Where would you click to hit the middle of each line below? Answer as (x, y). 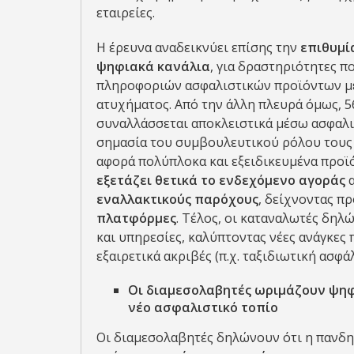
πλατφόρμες (136, 218)
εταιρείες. (126, 13)
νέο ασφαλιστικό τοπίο (203, 307)
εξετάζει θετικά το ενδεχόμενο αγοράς (222, 180)
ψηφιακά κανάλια (153, 66)
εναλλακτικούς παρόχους (177, 199)
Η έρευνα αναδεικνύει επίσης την (198, 47)
